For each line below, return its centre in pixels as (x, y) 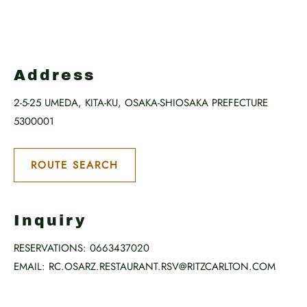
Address (54, 75)
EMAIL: (29, 267)
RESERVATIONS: (50, 248)
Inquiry (50, 221)
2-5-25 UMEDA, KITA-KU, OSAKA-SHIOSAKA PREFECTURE (141, 103)
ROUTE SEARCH (75, 165)
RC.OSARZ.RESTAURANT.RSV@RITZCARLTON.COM (162, 267)
